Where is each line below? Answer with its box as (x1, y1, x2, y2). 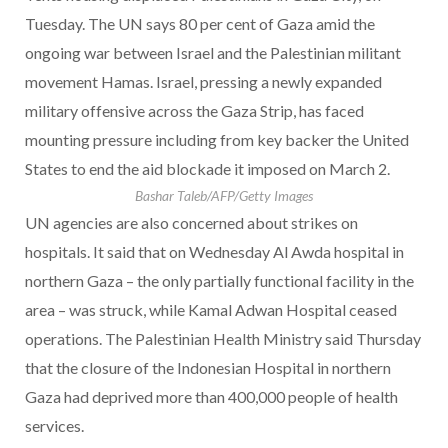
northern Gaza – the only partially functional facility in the (25, 271, 414, 291)
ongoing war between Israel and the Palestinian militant (25, 43, 401, 63)
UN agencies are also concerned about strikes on (25, 213, 358, 233)
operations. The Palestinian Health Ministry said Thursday (25, 329, 421, 349)
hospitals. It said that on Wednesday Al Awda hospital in (25, 242, 404, 262)
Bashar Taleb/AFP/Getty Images (135, 187, 313, 205)
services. (25, 416, 84, 436)
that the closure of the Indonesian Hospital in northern (25, 358, 391, 378)
